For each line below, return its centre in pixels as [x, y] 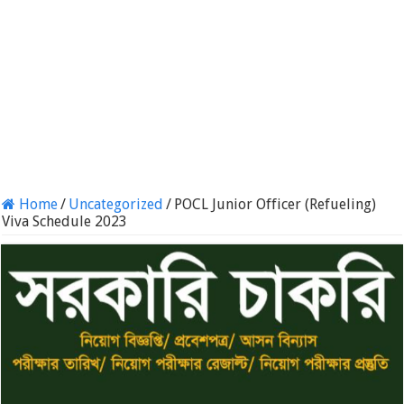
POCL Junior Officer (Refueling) [275, 204]
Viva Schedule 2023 [65, 221]
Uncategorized [116, 204]
